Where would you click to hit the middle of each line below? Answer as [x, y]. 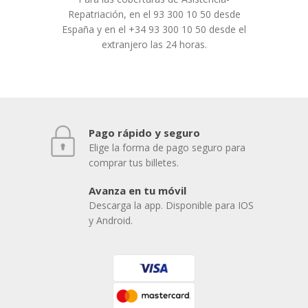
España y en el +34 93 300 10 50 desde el [154, 29]
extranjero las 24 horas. [154, 44]
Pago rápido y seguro [144, 133]
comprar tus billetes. [134, 163]
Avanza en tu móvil [137, 190]
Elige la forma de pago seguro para [167, 147]
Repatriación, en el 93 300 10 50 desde [154, 14]
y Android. [111, 220]
